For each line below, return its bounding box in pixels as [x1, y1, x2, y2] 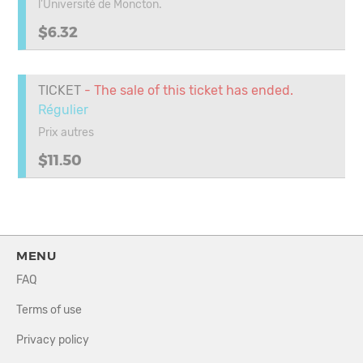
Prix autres [38, 126, 94, 139]
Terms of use [16, 303, 82, 317]
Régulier [38, 102, 88, 117]
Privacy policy [16, 333, 89, 347]
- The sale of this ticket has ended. [81, 83, 293, 98]
